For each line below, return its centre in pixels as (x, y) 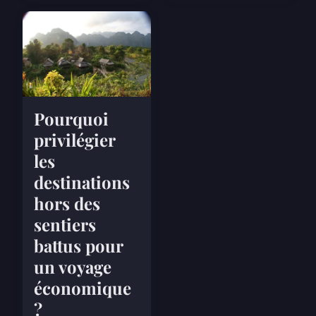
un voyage (73, 267)
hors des (67, 203)
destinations (82, 182)
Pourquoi (71, 119)
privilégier (74, 140)
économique (83, 288)
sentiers (65, 225)
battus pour (78, 246)
